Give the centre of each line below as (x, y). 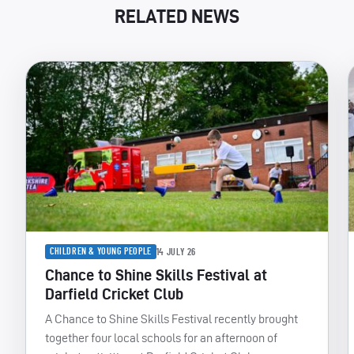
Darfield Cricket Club (114, 294)
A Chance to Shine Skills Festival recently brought (171, 319)
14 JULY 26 (176, 252)
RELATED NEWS (177, 16)
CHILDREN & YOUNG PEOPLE (101, 251)
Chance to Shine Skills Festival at (156, 275)
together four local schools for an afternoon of (161, 338)
